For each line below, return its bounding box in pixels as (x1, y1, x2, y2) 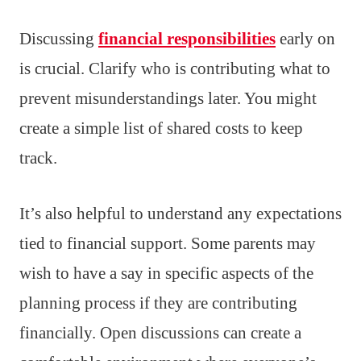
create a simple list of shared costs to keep (19, 118, 303, 138)
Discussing (19, 28, 98, 48)
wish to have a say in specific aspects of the (19, 263, 313, 283)
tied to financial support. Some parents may (19, 233, 316, 253)
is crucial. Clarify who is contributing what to (19, 58, 330, 78)
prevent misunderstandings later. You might (19, 88, 317, 108)
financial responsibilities (98, 28, 276, 48)
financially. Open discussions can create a (19, 322, 301, 342)
